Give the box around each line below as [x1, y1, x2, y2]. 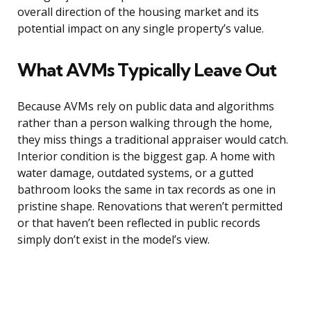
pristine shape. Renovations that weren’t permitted [17, 199, 283, 215]
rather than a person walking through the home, [17, 115, 272, 131]
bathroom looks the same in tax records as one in [17, 182, 276, 198]
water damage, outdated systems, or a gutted [17, 165, 253, 181]
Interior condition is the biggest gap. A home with [17, 149, 275, 165]
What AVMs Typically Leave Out [17, 58, 276, 82]
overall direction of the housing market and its [17, 4, 259, 20]
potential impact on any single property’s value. [17, 21, 264, 37]
